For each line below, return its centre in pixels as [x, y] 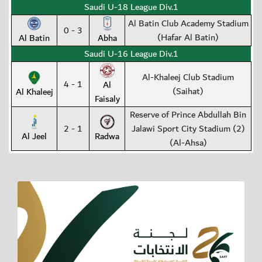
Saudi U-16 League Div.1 [131, 54]
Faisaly [107, 99]
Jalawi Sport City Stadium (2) [188, 129]
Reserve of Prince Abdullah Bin [188, 115]
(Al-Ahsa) [188, 143]
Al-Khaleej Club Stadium [188, 77]
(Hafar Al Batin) [188, 38]
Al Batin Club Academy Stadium [188, 24]
